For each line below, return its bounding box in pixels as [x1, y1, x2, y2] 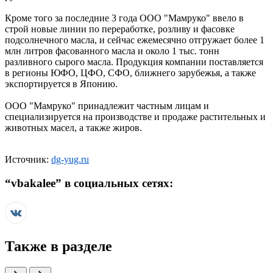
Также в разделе [5, 238, 112, 254]
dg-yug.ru [51, 154, 89, 165]
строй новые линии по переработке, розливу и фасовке [5, 24, 235, 35]
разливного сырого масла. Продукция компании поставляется [5, 57, 263, 68]
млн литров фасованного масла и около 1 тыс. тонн [5, 46, 219, 57]
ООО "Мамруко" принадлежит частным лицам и [5, 101, 209, 112]
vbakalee [11, 177, 55, 190]
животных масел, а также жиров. [5, 122, 142, 133]
